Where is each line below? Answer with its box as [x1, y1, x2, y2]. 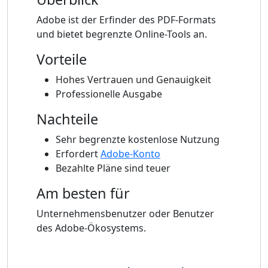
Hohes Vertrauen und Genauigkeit [56, 73, 211, 87]
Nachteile [36, 109, 98, 129]
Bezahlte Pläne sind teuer [56, 162, 170, 175]
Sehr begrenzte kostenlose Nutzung [56, 133, 220, 147]
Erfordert [56, 147, 100, 161]
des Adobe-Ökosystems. [36, 221, 146, 235]
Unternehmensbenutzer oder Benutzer [36, 207, 214, 221]
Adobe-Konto [100, 147, 160, 161]
